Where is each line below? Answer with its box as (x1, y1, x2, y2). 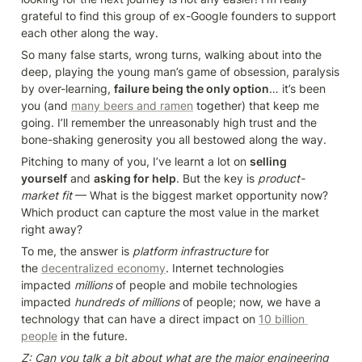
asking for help (94, 171, 176, 186)
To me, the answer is (21, 244, 133, 259)
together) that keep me (193, 99, 319, 113)
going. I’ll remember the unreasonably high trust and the (21, 116, 317, 130)
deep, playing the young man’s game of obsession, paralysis (21, 65, 339, 79)
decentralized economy (41, 261, 166, 276)
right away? (21, 222, 82, 237)
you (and (21, 99, 71, 113)
